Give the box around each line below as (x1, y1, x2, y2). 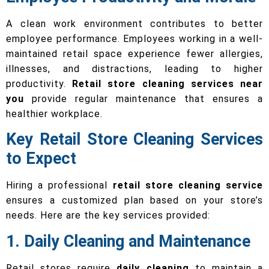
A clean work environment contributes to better (6, 17, 263, 29)
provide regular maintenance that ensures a (24, 92, 263, 104)
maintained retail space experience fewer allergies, (6, 47, 263, 59)
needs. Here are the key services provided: (6, 210, 210, 222)
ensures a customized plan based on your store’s (6, 195, 263, 207)
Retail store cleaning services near (72, 77, 264, 89)
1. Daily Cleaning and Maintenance (6, 231, 250, 251)
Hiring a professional (6, 180, 113, 192)
